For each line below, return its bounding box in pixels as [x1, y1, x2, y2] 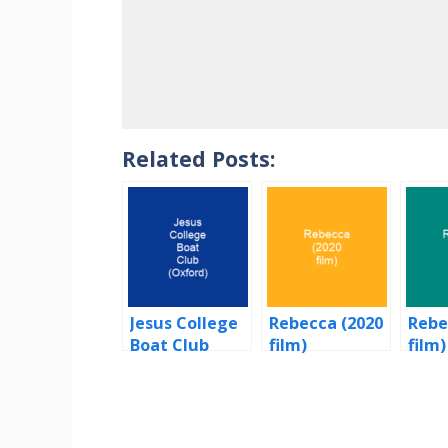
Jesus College [130, 312, 238, 335]
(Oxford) [130, 356, 200, 379]
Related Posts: [122, 144, 275, 174]
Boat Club [130, 334, 209, 357]
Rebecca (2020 [269, 312, 383, 335]
